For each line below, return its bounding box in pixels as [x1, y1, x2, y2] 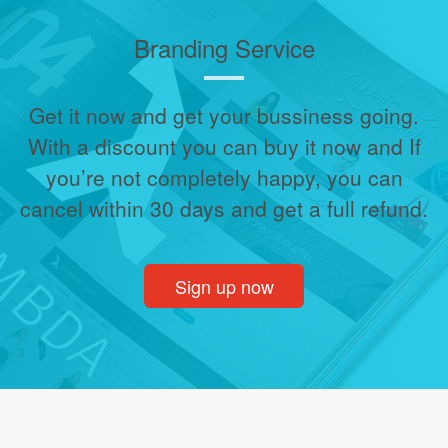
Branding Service [133, 30, 315, 65]
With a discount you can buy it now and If [27, 131, 421, 161]
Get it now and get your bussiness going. [29, 100, 419, 130]
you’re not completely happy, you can [45, 162, 403, 192]
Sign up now [174, 273, 274, 299]
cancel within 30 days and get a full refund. [20, 193, 428, 223]
